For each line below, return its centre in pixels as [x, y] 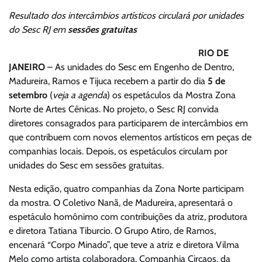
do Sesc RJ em [38, 30]
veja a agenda [80, 95]
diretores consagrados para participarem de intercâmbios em [128, 123]
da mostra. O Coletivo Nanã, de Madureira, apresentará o [121, 203]
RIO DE [213, 53]
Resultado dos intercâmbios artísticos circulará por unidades [126, 16]
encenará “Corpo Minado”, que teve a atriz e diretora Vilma [124, 245]
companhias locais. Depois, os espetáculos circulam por [118, 151]
